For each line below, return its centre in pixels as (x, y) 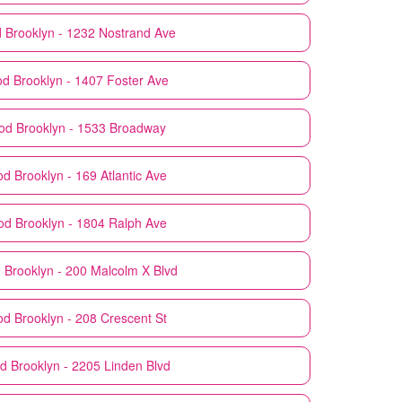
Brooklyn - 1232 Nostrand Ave (91, 32)
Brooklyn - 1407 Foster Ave (91, 79)
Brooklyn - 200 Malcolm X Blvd (91, 270)
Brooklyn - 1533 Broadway (91, 127)
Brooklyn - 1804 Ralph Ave (91, 222)
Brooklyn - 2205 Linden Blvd (91, 365)
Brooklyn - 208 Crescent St (91, 317)
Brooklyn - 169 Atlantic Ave (91, 175)
